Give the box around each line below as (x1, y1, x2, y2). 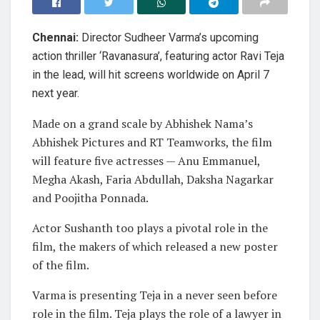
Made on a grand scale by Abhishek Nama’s (32, 115, 253, 131)
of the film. (32, 256, 89, 273)
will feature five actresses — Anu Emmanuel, (32, 152, 260, 169)
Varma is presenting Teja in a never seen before (32, 286, 277, 303)
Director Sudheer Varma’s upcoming (79, 30, 259, 44)
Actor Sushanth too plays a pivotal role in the (32, 219, 268, 236)
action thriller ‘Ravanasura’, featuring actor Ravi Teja (32, 49, 284, 63)
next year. (32, 86, 79, 100)
